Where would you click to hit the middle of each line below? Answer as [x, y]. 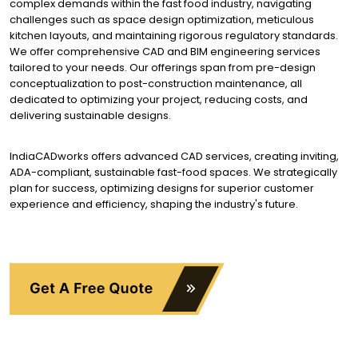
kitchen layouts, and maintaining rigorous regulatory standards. [174, 36]
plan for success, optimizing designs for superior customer [162, 189]
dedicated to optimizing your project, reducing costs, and [159, 100]
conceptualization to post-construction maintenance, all [156, 84]
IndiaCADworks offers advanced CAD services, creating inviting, [174, 157]
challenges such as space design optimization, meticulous [162, 20]
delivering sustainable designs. [90, 116]
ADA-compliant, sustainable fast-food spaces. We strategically [173, 173]
